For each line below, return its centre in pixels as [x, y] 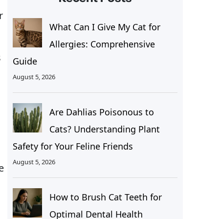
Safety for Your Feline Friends [73, 146]
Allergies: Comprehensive [102, 44]
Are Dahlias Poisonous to [101, 112]
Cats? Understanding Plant [104, 129]
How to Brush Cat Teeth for [105, 197]
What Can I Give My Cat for [105, 27]
